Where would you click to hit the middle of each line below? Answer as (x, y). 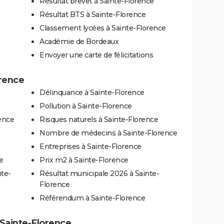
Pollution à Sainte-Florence (86, 106)
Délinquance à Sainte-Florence (92, 92)
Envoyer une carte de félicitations (96, 55)
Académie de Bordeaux (79, 41)
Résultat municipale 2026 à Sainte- (99, 173)
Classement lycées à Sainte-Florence (103, 28)
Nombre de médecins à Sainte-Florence (108, 133)
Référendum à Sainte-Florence (92, 198)
